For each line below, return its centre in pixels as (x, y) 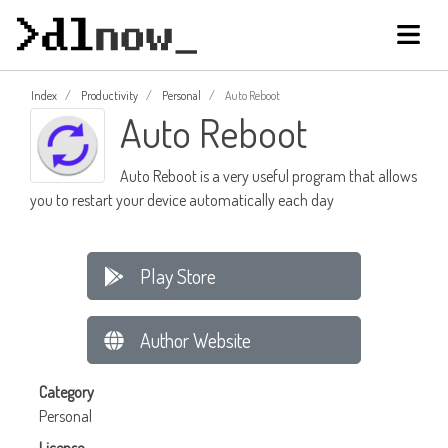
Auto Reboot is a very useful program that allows (268, 176)
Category (66, 392)
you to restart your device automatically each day (182, 200)
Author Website (196, 340)
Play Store (178, 276)
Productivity (109, 95)
